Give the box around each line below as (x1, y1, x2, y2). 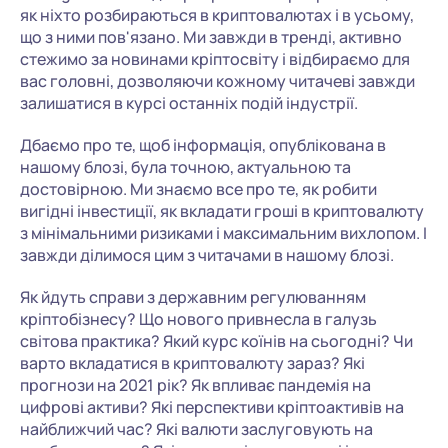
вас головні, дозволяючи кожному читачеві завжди (20, 70, 415, 92)
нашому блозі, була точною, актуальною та (20, 156, 351, 178)
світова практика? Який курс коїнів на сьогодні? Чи (20, 330, 413, 352)
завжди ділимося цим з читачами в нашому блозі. (20, 244, 394, 266)
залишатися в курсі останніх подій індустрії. (20, 92, 358, 114)
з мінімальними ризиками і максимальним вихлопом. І (20, 222, 427, 244)
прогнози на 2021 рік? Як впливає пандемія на (20, 374, 371, 396)
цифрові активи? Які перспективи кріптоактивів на (20, 396, 404, 418)
